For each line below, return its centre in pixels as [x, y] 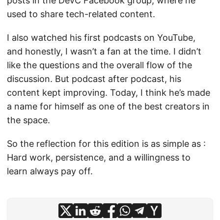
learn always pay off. [50, 171]
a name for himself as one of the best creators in [108, 107]
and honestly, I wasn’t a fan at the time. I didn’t [104, 52]
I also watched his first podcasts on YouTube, [101, 38]
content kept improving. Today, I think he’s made [109, 93]
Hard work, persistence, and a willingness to [99, 158]
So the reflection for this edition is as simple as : [106, 144]
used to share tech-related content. [81, 14]
